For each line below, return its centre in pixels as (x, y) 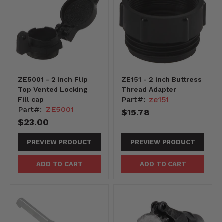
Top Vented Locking (53, 89)
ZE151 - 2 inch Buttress (162, 79)
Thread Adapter (149, 89)
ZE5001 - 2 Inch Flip (53, 79)
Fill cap (31, 99)
